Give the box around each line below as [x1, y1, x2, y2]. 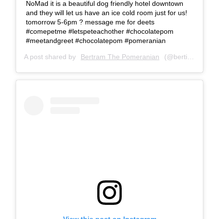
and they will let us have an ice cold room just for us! [26, 9, 187, 17]
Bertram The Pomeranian [81, 53, 159, 61]
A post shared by [24, 53, 78, 61]
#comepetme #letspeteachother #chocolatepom [26, 27, 174, 36]
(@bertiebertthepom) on [162, 53, 187, 61]
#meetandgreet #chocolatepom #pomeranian [26, 37, 166, 45]
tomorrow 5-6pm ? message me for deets [26, 18, 154, 26]
